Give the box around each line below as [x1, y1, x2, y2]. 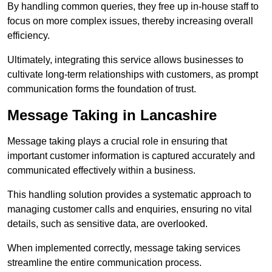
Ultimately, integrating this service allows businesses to [7, 55, 243, 66]
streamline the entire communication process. [7, 257, 202, 268]
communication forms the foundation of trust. [7, 84, 196, 95]
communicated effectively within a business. [7, 165, 195, 176]
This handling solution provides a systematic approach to [7, 189, 251, 200]
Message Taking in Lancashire [7, 107, 217, 124]
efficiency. [7, 30, 50, 41]
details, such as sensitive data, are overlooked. [7, 219, 208, 229]
